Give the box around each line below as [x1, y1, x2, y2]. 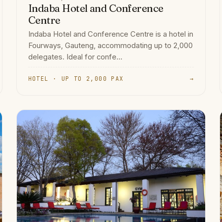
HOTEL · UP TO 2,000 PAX [28, 74, 124, 82]
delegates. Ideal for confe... [28, 52, 122, 61]
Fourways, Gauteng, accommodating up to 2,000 [28, 41, 193, 50]
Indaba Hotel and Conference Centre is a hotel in [28, 29, 193, 39]
